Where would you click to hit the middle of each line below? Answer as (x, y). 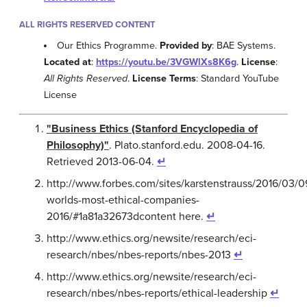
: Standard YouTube (237, 78)
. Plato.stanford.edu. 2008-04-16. (187, 145)
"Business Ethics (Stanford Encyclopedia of (152, 128)
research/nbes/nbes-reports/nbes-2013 (140, 255)
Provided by (186, 45)
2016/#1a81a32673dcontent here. (126, 216)
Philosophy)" (78, 145)
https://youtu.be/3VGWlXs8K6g (166, 62)
